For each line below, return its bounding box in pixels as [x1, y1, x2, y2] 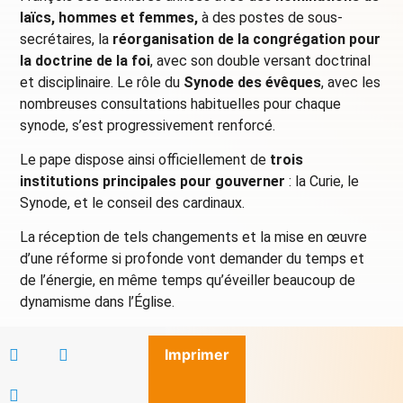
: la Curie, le [285, 173, 360, 191]
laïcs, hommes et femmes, [20, 8, 199, 26]
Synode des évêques [180, 73, 322, 91]
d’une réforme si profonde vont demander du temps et [20, 250, 365, 268]
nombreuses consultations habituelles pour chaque [20, 94, 342, 112]
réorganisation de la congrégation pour [112, 30, 381, 48]
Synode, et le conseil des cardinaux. [20, 194, 246, 212]
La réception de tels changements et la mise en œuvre [20, 228, 368, 246]
